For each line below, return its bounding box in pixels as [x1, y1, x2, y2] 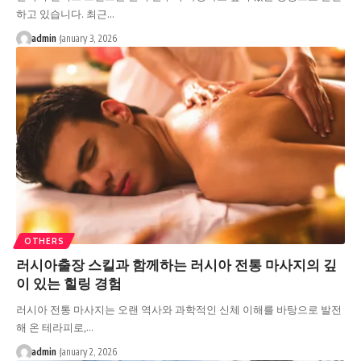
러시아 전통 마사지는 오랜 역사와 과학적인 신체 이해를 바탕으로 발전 [16, 302, 342, 316]
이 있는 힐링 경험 [16, 273, 122, 292]
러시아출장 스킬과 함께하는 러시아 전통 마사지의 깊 [16, 255, 337, 273]
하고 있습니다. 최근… [16, 6, 114, 20]
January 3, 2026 [59, 31, 117, 44]
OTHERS [24, 235, 64, 246]
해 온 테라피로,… [16, 320, 93, 334]
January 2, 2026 [59, 345, 117, 358]
